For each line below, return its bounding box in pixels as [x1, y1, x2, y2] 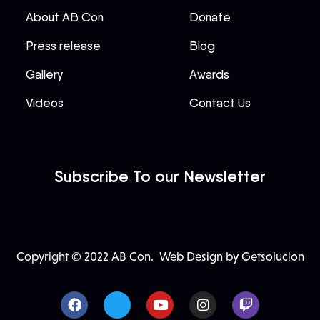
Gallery [26, 66, 63, 81]
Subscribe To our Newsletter [54, 166, 266, 186]
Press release [26, 38, 101, 53]
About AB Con [26, 9, 104, 24]
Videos [26, 95, 64, 110]
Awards [189, 66, 230, 81]
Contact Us [189, 95, 251, 110]
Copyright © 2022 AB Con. [16, 249, 156, 264]
